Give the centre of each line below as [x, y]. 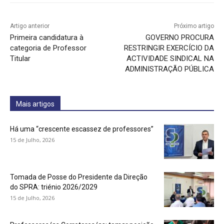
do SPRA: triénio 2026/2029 [54, 187]
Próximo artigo [194, 26]
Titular [20, 59]
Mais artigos [35, 104]
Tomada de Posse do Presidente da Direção [79, 177]
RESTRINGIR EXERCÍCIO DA [169, 48]
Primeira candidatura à [47, 38]
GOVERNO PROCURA [179, 38]
